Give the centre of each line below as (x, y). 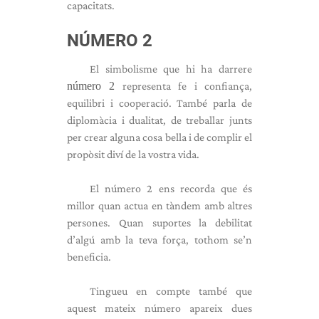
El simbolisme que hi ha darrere (171, 69)
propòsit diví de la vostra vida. (133, 154)
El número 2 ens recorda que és (171, 188)
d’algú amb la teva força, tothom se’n (159, 240)
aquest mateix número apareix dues (159, 308)
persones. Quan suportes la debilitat (159, 223)
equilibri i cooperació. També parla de (159, 103)
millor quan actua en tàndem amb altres (159, 205)
